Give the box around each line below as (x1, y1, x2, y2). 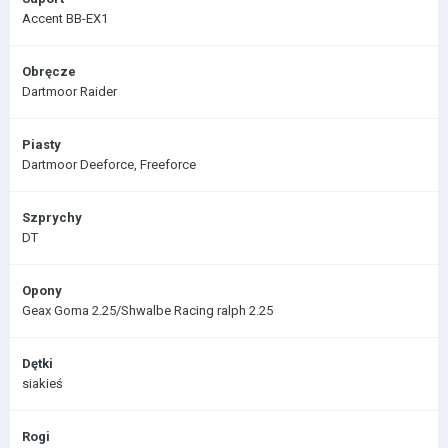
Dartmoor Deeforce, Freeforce (22, 157, 196, 172)
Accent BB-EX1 (22, 11, 108, 26)
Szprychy (22, 210, 82, 225)
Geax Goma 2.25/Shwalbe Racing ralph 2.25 (22, 303, 273, 318)
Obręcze (22, 64, 76, 79)
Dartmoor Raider (22, 84, 117, 99)
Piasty (22, 137, 61, 152)
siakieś (22, 376, 63, 391)
